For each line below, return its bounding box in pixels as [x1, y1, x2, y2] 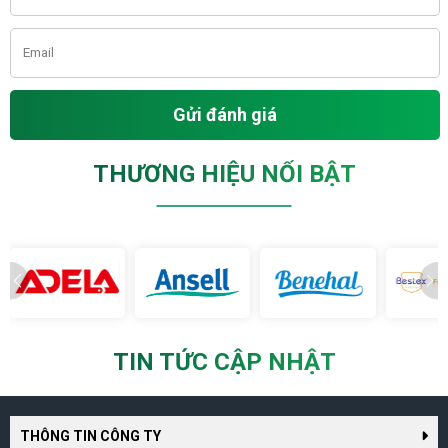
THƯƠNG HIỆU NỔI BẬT [92, 159, 356, 188]
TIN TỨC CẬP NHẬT [112, 347, 336, 376]
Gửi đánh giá [173, 103, 277, 125]
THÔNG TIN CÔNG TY [20, 427, 161, 444]
